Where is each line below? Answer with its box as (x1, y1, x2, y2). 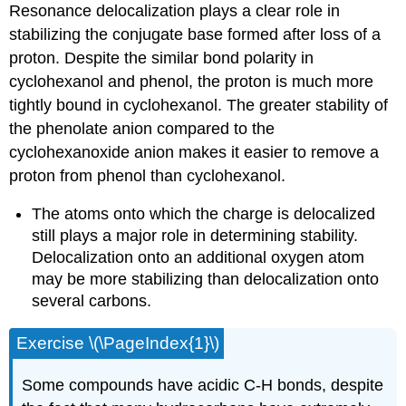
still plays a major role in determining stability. (32, 227, 359, 246)
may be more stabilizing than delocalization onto (32, 270, 380, 289)
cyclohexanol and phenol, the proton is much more (9, 72, 374, 91)
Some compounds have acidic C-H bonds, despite (22, 375, 384, 394)
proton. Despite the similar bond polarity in (9, 48, 314, 67)
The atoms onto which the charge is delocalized (32, 205, 376, 224)
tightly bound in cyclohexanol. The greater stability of (9, 95, 389, 114)
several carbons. (32, 292, 152, 311)
